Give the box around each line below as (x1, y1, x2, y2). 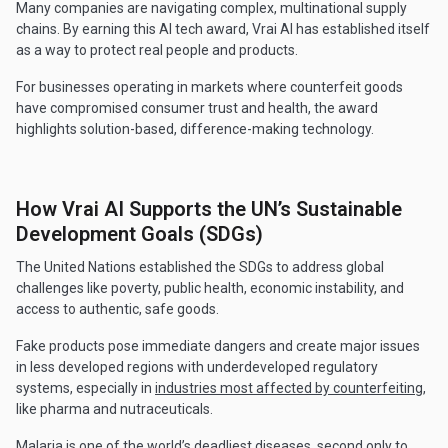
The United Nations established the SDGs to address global (16, 259, 384, 276)
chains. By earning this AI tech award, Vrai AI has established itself (16, 21, 430, 38)
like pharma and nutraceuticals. (16, 401, 213, 418)
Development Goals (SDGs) (16, 222, 263, 247)
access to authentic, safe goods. (16, 301, 222, 318)
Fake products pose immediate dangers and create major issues (16, 338, 420, 355)
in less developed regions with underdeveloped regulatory (16, 359, 378, 376)
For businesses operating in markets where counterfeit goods (16, 79, 403, 96)
